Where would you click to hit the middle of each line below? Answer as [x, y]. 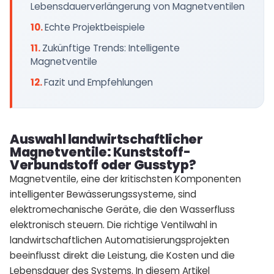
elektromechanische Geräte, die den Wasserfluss [122, 209]
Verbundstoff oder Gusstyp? [103, 165]
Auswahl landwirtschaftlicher [106, 139]
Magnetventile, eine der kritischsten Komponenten [125, 179]
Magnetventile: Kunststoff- [100, 152]
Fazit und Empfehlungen [98, 82]
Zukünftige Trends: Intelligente [111, 48]
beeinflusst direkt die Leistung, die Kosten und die [122, 255]
